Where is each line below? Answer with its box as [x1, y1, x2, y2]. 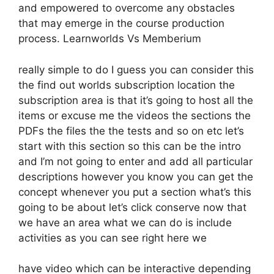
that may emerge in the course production [18, 17, 224, 29]
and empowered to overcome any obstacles [18, 2, 235, 14]
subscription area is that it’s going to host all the [18, 94, 253, 106]
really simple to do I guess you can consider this [18, 63, 254, 76]
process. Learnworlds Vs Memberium [18, 32, 201, 45]
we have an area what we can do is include [18, 216, 232, 229]
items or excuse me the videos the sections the [18, 109, 251, 122]
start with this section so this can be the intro [18, 139, 241, 152]
